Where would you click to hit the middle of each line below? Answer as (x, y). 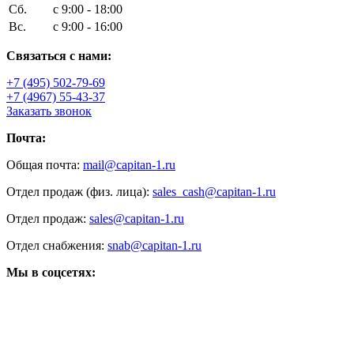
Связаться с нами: (59, 56)
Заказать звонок (49, 111)
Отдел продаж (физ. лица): (79, 192)
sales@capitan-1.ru (137, 219)
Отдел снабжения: (57, 246)
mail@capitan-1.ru (129, 165)
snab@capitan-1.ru (154, 246)
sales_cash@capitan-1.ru (214, 192)
